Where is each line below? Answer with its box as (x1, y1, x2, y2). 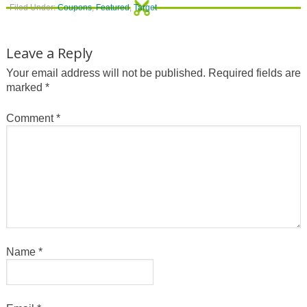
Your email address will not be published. (5, 66, 206, 79)
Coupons (57, 2, 92, 12)
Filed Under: (9, 2, 58, 12)
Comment (5, 112, 56, 124)
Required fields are (208, 66, 301, 79)
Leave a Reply (5, 43, 93, 62)
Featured (95, 2, 130, 12)
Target (133, 2, 157, 12)
